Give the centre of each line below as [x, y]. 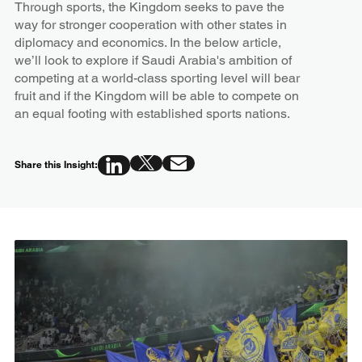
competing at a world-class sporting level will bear [157, 78]
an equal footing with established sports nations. [152, 113]
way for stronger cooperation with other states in [150, 24]
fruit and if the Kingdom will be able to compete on [156, 95]
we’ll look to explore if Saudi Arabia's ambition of [153, 60]
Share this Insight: [56, 165]
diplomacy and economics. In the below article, [147, 42]
